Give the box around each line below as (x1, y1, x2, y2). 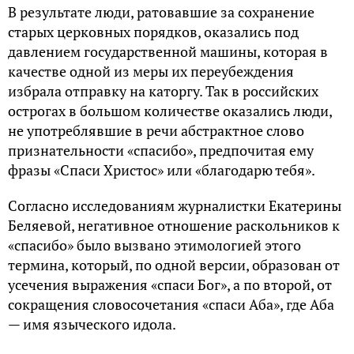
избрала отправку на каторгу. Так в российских (8, 81, 318, 100)
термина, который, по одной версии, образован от (8, 254, 340, 274)
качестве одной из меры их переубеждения (8, 61, 294, 81)
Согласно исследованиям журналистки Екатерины (8, 195, 341, 215)
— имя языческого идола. (8, 314, 176, 333)
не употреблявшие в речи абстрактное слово (8, 120, 304, 140)
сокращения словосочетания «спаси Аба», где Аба (8, 294, 334, 314)
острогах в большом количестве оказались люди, (8, 100, 332, 120)
